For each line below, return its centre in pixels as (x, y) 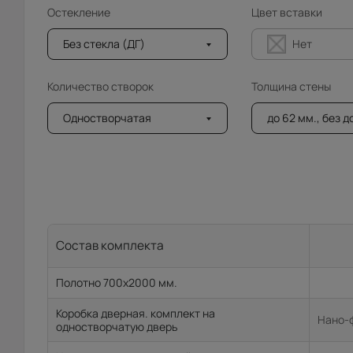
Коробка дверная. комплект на (136, 313)
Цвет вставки (286, 12)
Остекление (79, 12)
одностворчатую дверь (117, 327)
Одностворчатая (107, 118)
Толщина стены (291, 86)
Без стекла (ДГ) (104, 44)
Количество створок (100, 86)
